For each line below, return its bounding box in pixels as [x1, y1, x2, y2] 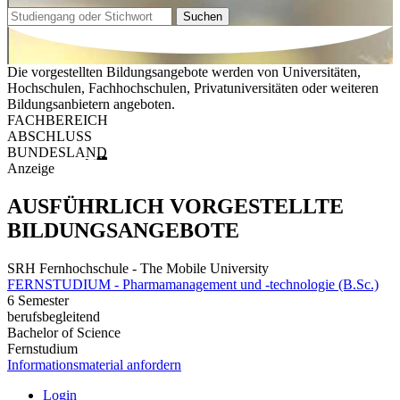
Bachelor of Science [7, 324, 121, 340]
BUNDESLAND [7, 145, 107, 161]
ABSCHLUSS [7, 129, 92, 145]
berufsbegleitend [7, 308, 100, 324]
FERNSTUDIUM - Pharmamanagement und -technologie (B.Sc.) [7, 276, 379, 292]
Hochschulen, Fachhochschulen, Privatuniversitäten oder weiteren [7, 80, 379, 96]
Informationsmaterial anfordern [7, 356, 181, 372]
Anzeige [7, 161, 54, 177]
